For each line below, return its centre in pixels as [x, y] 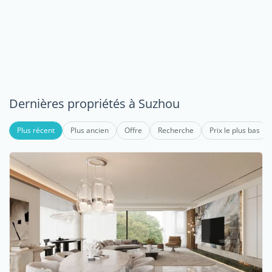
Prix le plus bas [235, 130]
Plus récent [36, 130]
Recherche [176, 130]
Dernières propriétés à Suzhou [94, 104]
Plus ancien [90, 130]
